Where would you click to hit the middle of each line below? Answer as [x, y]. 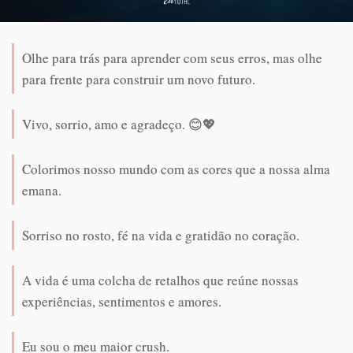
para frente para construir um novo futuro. [139, 80]
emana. [42, 191]
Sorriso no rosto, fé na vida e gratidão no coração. [161, 236]
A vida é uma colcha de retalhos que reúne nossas [160, 281]
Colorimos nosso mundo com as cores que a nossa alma [176, 169]
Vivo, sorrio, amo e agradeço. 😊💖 [119, 124]
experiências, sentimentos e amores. [122, 302]
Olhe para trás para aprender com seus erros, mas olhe [172, 58]
